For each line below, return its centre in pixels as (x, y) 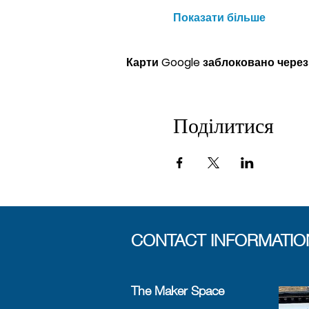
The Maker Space (178, 290)
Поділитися (223, 125)
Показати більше (219, 17)
